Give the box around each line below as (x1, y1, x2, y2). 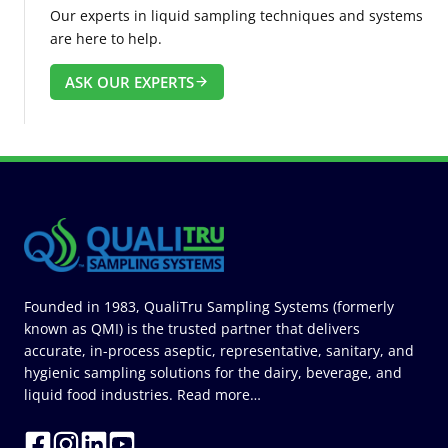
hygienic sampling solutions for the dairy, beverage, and (24, 362, 402, 382)
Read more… (177, 384, 261, 404)
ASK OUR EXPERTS (65, 71, 194, 92)
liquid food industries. (24, 384, 177, 404)
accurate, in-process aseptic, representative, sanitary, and (24, 340, 414, 360)
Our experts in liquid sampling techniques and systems (50, 5, 423, 25)
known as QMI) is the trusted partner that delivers (24, 318, 360, 338)
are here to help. (50, 28, 162, 48)
